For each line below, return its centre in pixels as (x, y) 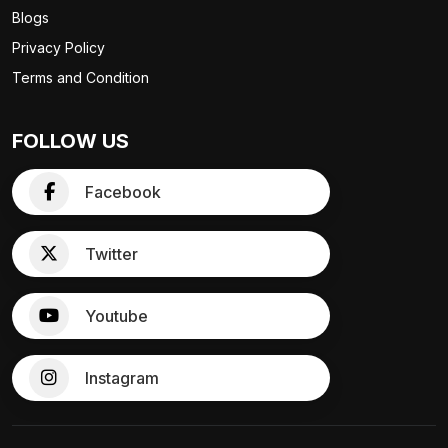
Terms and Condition (80, 78)
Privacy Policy (58, 48)
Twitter (111, 254)
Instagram (122, 378)
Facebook (123, 192)
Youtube (116, 316)
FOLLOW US (70, 141)
